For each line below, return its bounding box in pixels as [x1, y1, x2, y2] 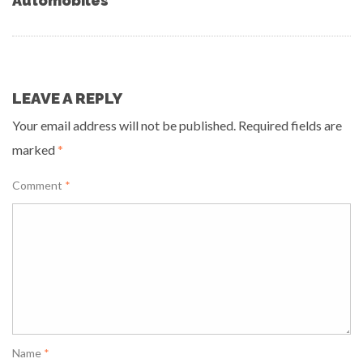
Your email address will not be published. [12, 117, 236, 133]
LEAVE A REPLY [12, 89, 122, 107]
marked [12, 142, 58, 157]
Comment [12, 178, 65, 192]
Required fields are [238, 117, 342, 133]
